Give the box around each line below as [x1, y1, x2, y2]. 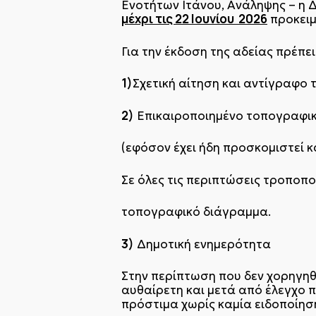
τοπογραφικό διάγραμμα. [121, 204, 271, 219]
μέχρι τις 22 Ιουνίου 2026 [121, 11, 267, 27]
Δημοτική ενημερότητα [134, 236, 271, 252]
